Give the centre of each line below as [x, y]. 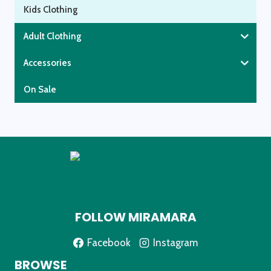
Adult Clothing [53, 36]
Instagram [175, 242]
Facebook [109, 242]
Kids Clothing [51, 9]
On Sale [40, 89]
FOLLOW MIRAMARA [135, 217]
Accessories [47, 63]
